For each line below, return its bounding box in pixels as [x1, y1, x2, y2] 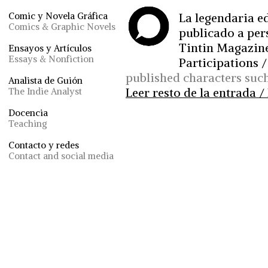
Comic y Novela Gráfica [8, 10, 108, 22]
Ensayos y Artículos [8, 42, 92, 54]
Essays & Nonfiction [8, 53, 94, 65]
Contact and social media [8, 150, 114, 162]
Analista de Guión [8, 75, 83, 86]
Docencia [8, 107, 48, 118]
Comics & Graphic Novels [8, 21, 115, 32]
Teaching [8, 118, 47, 129]
